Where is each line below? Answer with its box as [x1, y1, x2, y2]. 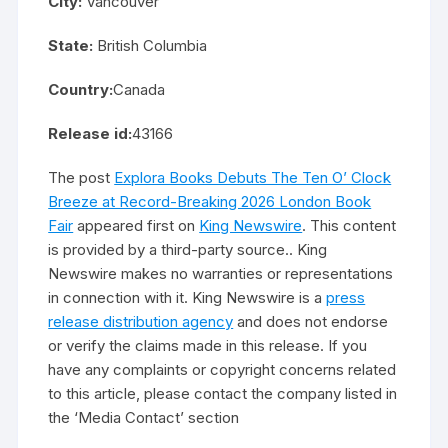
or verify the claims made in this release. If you [48, 336, 368, 356]
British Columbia [93, 36, 208, 56]
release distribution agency [48, 312, 234, 332]
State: [48, 36, 94, 56]
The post [48, 168, 115, 188]
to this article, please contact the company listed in [48, 384, 398, 404]
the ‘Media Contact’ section [48, 408, 240, 428]
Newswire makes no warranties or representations [48, 264, 394, 284]
